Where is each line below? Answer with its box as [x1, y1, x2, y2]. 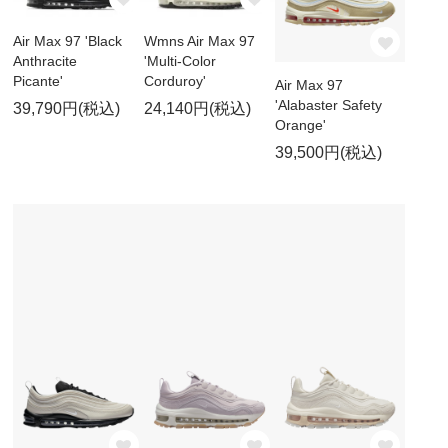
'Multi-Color [143, 53, 216, 70]
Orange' [274, 116, 326, 133]
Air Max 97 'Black [13, 33, 123, 50]
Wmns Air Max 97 [143, 33, 255, 50]
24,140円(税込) [143, 100, 251, 118]
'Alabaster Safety [274, 96, 382, 113]
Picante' [13, 73, 64, 90]
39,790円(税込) [13, 100, 121, 118]
